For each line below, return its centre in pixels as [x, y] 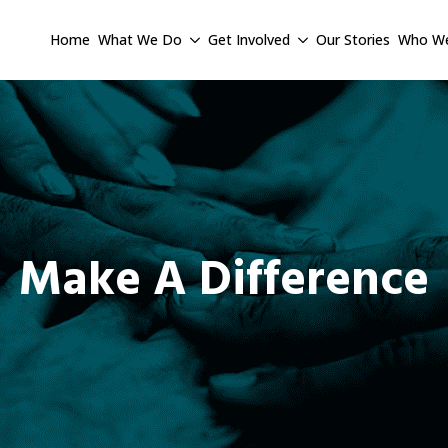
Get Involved [249, 39]
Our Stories [353, 39]
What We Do [140, 39]
